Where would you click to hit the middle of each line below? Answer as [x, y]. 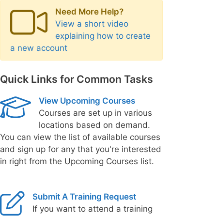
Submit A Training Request [84, 196]
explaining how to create [103, 36]
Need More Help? [89, 12]
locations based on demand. [94, 125]
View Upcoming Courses [87, 101]
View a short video [92, 24]
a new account [39, 48]
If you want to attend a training [93, 209]
